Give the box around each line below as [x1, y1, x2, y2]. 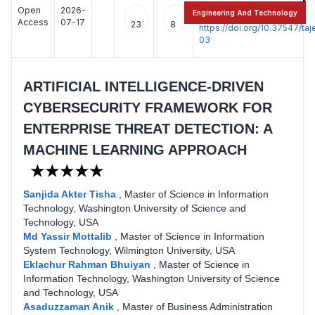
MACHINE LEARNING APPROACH [23, 141, 247, 157]
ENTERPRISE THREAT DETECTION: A [23, 120, 272, 136]
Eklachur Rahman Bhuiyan [23, 258, 153, 270]
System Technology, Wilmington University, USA [23, 244, 235, 256]
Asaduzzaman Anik [23, 300, 117, 312]
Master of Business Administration [122, 300, 273, 312]
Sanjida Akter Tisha [23, 188, 119, 200]
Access [18, 16, 49, 27]
